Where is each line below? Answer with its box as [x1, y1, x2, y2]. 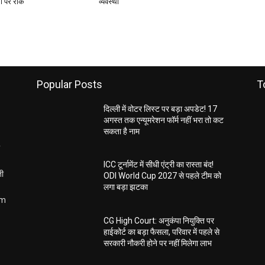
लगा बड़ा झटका [104, 182, 148, 192]
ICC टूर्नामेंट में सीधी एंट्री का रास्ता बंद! [104, 160, 214, 170]
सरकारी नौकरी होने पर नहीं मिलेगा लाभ [104, 238, 212, 248]
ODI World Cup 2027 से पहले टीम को [104, 171, 222, 181]
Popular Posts [37, 78, 102, 91]
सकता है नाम [104, 127, 140, 137]
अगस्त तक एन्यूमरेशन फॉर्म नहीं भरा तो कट [104, 115, 224, 125]
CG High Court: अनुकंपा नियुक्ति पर [104, 215, 215, 225]
